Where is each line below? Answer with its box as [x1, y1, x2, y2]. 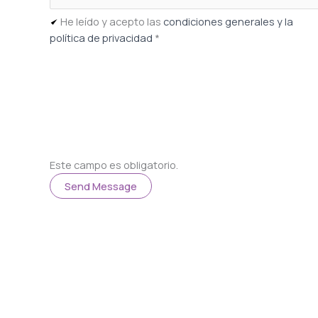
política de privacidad [50, 31, 153, 45]
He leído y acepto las [60, 14, 164, 29]
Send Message [65, 179, 138, 194]
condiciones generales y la [163, 14, 294, 29]
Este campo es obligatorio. [50, 158, 179, 172]
